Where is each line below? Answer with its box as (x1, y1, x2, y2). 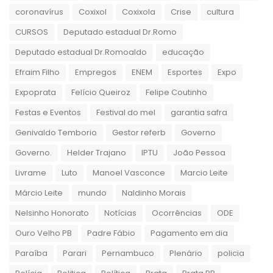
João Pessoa (173, 147, 225, 159)
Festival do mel (96, 107, 155, 119)
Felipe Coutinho (146, 87, 207, 99)
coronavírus (15, 6, 63, 18)
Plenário (169, 247, 202, 260)
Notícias (104, 207, 136, 219)
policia (218, 247, 244, 260)
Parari (63, 247, 87, 260)
